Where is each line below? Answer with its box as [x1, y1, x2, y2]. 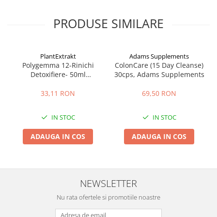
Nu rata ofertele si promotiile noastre [57, 193, 160, 201]
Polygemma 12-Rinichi [22, 61, 94, 70]
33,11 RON [41, 89, 75, 98]
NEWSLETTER [80, 176, 137, 190]
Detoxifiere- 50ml [30, 70, 86, 79]
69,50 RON [142, 89, 176, 98]
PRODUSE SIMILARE [53, 15, 164, 31]
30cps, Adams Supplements [114, 70, 204, 79]
